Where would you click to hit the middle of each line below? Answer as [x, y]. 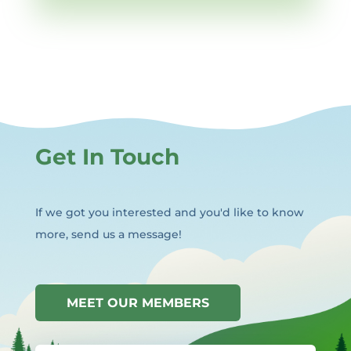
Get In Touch [107, 157]
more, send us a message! [108, 235]
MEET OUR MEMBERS [138, 303]
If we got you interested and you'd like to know [169, 213]
